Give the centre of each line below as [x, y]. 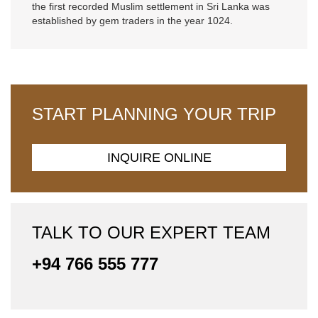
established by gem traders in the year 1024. [132, 21]
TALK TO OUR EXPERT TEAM [151, 233]
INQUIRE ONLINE [159, 158]
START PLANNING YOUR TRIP [154, 114]
